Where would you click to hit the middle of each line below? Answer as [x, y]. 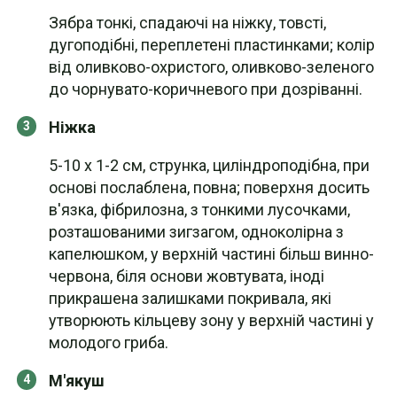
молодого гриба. [109, 343]
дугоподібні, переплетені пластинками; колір [212, 45]
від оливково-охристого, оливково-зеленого [211, 67]
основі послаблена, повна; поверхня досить [209, 187]
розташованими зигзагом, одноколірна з [196, 232]
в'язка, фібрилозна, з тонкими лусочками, [199, 210]
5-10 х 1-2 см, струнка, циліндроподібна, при [209, 165]
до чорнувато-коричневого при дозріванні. [206, 89]
